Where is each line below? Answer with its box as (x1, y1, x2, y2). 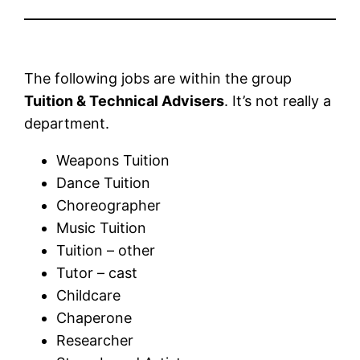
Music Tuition (56, 219, 147, 236)
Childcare (56, 286, 121, 304)
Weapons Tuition (56, 151, 170, 169)
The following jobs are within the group (24, 69, 292, 87)
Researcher (56, 331, 134, 349)
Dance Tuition (56, 174, 151, 191)
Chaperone (56, 309, 133, 326)
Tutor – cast (56, 264, 138, 281)
